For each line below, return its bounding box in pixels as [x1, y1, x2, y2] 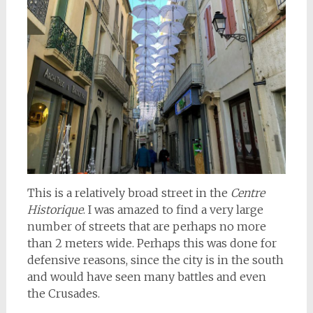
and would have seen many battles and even [27, 270, 266, 284]
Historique [27, 203, 83, 217]
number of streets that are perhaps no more [27, 219, 266, 234]
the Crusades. [27, 286, 100, 301]
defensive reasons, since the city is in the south [27, 253, 284, 268]
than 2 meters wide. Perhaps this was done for [27, 236, 277, 251]
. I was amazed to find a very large [82, 203, 263, 217]
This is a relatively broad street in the [27, 186, 231, 201]
